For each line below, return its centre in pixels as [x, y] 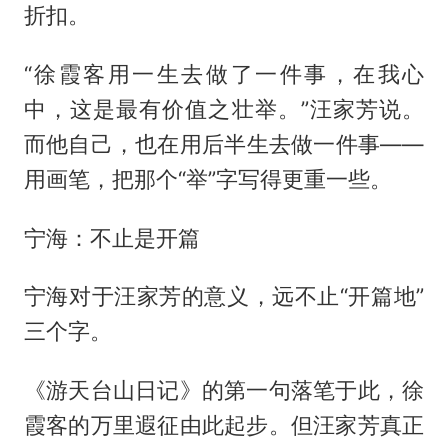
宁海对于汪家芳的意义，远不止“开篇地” [224, 296]
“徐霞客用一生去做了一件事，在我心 [224, 73]
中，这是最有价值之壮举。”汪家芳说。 [224, 108]
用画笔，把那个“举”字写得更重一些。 [207, 178]
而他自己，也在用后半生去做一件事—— [224, 143]
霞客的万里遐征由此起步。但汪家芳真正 [224, 425]
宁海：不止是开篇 [111, 237]
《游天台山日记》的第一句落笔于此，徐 [224, 390]
